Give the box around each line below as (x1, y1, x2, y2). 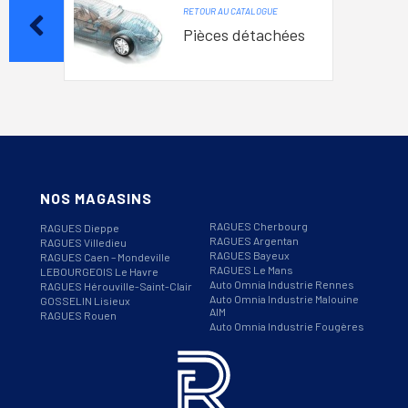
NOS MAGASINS (40, 189, 152, 207)
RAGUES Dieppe (40, 220, 119, 234)
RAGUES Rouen (40, 308, 117, 321)
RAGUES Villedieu (40, 235, 127, 249)
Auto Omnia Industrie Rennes (209, 277, 354, 291)
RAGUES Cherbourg (209, 219, 308, 232)
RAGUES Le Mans (209, 262, 293, 276)
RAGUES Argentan (209, 233, 299, 247)
